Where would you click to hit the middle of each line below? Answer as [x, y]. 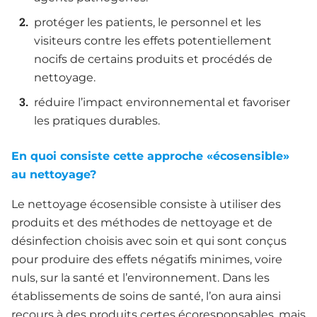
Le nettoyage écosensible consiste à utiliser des [146, 204]
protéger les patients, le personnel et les [148, 23]
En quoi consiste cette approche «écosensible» [150, 156]
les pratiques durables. [97, 121]
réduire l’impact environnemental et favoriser [162, 103]
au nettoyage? [54, 175]
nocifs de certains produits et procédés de [153, 59]
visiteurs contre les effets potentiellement [153, 41]
